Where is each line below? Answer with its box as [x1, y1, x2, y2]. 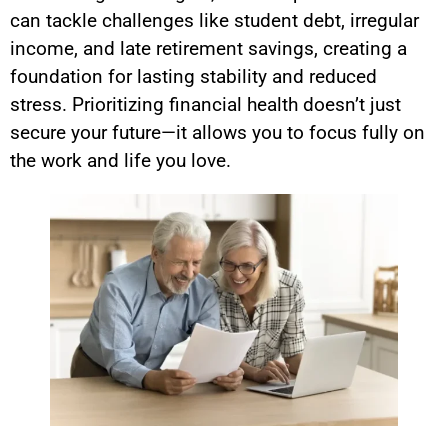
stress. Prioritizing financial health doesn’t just [10, 92, 401, 116]
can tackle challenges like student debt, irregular [10, 8, 419, 32]
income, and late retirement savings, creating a [10, 36, 407, 60]
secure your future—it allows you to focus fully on [10, 120, 425, 144]
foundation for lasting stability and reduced [10, 64, 377, 88]
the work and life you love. [10, 148, 231, 172]
